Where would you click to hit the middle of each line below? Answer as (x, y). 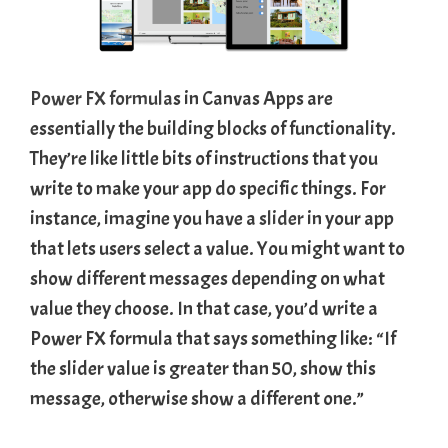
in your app (350, 218)
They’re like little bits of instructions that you (204, 158)
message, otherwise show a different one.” (197, 398)
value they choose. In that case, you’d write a (204, 308)
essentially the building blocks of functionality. (213, 128)
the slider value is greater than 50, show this (203, 368)
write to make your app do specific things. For (208, 188)
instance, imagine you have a (144, 218)
